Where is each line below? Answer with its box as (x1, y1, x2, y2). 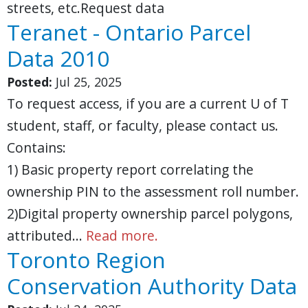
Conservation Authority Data (7, 271, 297, 300)
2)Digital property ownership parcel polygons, (7, 204, 293, 223)
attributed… (7, 226, 86, 245)
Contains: (7, 138, 66, 157)
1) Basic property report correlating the (7, 160, 254, 179)
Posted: (7, 74, 52, 90)
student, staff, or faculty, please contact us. (7, 116, 278, 135)
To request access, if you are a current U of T (7, 94, 289, 113)
